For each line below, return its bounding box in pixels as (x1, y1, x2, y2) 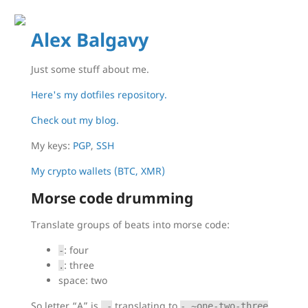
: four (63, 243, 89, 257)
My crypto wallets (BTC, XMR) (30, 164, 165, 178)
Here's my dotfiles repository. (30, 88, 167, 102)
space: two (58, 274, 107, 287)
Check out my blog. (30, 113, 119, 127)
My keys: (30, 139, 73, 153)
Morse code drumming (30, 188, 193, 208)
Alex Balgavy (30, 27, 148, 53)
